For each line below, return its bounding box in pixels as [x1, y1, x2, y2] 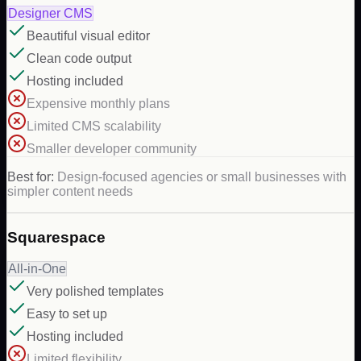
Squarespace [7, 229, 106, 246]
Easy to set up [27, 306, 107, 321]
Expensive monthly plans [27, 97, 170, 111]
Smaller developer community [27, 142, 197, 156]
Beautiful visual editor [27, 29, 150, 44]
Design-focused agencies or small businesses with [57, 170, 346, 185]
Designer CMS [8, 6, 93, 21]
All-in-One [8, 261, 66, 276]
